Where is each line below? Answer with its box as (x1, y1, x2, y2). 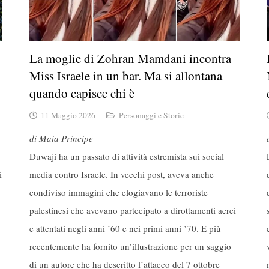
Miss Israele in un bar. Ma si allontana (29, 67, 222, 84)
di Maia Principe (29, 131, 93, 144)
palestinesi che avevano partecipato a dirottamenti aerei (29, 204, 236, 216)
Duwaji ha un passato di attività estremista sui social (29, 150, 224, 162)
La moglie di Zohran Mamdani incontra (29, 49, 231, 67)
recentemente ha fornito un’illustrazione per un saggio (29, 240, 231, 252)
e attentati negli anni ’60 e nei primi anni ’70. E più (29, 222, 221, 234)
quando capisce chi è (29, 84, 134, 101)
